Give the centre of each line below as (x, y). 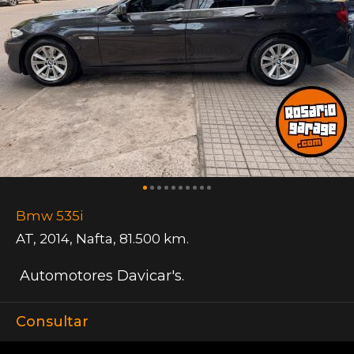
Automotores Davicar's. (100, 276)
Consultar (52, 322)
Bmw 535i (49, 216)
